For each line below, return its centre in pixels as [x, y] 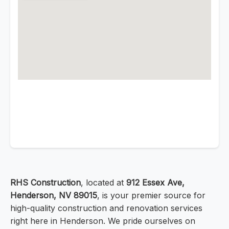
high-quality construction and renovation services [106, 208]
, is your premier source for [151, 196]
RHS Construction [45, 183]
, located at [104, 183]
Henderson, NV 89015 [54, 196]
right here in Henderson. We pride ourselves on [103, 221]
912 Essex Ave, [155, 183]
